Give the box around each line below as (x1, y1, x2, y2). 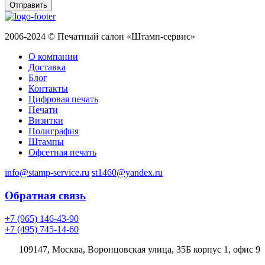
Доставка (28, 62, 66, 73)
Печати (28, 105, 58, 115)
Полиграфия (28, 126, 79, 137)
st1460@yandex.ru (92, 167, 163, 178)
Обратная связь (5, 189, 86, 202)
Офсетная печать (28, 147, 96, 158)
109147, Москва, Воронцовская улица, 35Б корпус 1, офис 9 (19, 244, 260, 254)
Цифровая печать (28, 94, 98, 105)
